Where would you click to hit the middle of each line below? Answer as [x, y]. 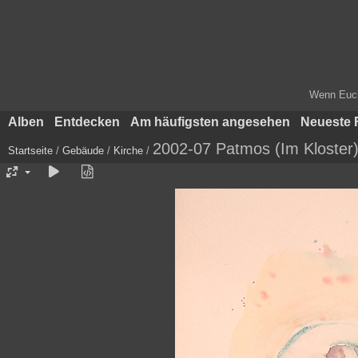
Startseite [30, 150]
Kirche [128, 150]
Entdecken [87, 121]
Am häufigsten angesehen [210, 121]
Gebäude [83, 150]
